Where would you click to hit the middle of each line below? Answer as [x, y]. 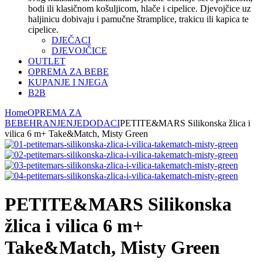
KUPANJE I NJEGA [68, 82]
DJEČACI [71, 40]
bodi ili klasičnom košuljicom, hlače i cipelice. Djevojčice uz [139, 8]
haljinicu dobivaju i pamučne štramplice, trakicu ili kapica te [138, 19]
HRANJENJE [56, 123]
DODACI [101, 123]
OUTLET [47, 61]
